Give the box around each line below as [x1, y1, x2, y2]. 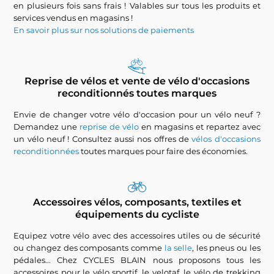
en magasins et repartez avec [139, 122, 261, 131]
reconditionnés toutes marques [57, 87, 217, 99]
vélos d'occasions [191, 134, 261, 144]
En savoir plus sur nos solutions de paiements [13, 25, 194, 35]
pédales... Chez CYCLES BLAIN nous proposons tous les [13, 255, 261, 265]
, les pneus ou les [192, 243, 261, 253]
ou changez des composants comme [13, 243, 165, 253]
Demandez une [13, 122, 80, 131]
